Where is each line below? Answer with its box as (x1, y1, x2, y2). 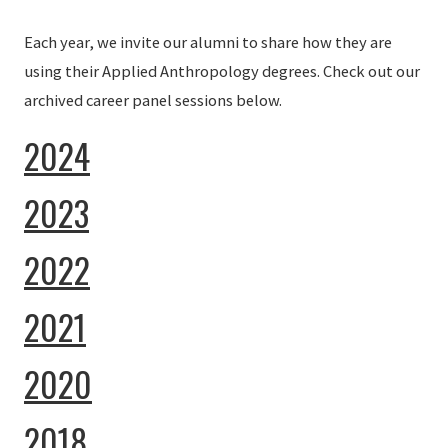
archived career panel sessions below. (24, 90, 282, 112)
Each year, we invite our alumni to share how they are (24, 32, 392, 54)
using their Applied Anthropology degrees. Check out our (24, 61, 420, 83)
